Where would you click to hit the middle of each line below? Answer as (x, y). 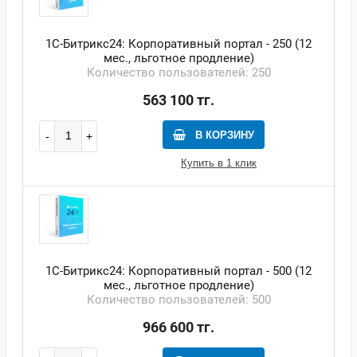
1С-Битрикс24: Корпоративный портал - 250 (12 (178, 43)
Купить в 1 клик (219, 163)
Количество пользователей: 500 (178, 299)
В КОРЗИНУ (224, 135)
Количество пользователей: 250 (178, 72)
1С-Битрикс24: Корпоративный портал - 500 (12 (178, 271)
